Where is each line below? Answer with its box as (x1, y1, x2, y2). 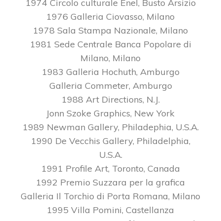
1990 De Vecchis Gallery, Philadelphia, (31, 135, 190, 147)
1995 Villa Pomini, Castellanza (47, 204, 174, 216)
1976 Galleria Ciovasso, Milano (46, 11, 175, 22)
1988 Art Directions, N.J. (61, 94, 160, 105)
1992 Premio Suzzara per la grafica (36, 177, 185, 188)
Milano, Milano (80, 52, 141, 64)
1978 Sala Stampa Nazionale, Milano (33, 25, 188, 36)
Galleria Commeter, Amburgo (49, 80, 172, 91)
